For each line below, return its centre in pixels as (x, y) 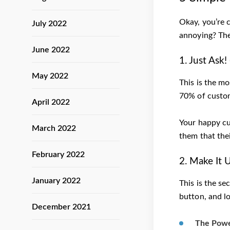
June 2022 (51, 50)
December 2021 (61, 207)
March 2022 (54, 128)
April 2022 (51, 102)
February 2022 (58, 155)
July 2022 (49, 24)
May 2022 (50, 76)
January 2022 (56, 181)
